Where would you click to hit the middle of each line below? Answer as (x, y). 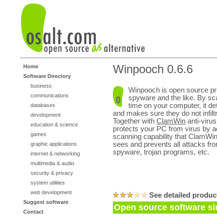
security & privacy (52, 173)
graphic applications (54, 144)
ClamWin (171, 121)
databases (43, 105)
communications (50, 95)
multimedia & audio (52, 163)
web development (51, 192)
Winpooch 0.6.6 (153, 69)
